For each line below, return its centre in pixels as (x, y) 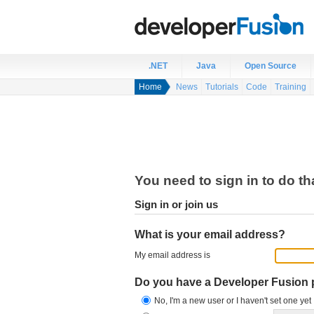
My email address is (172, 255)
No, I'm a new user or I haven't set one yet (233, 301)
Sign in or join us (176, 205)
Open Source (271, 66)
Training (291, 87)
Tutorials (222, 87)
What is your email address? (210, 234)
